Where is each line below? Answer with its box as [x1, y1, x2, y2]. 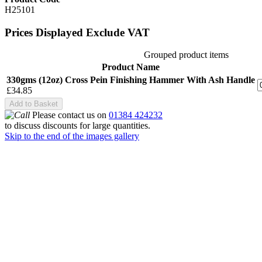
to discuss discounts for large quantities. [5, 120, 150, 131]
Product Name [102, 62, 160, 73]
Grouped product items [143, 50, 229, 60]
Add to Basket [9, 99, 58, 109]
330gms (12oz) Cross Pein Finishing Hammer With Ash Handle [6, 75, 255, 85]
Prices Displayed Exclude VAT [5, 26, 150, 39]
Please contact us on [30, 110, 109, 120]
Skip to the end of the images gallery [5, 131, 139, 142]
